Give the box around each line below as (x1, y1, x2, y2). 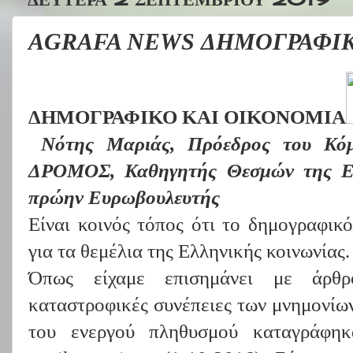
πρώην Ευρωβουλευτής (28, 186, 220, 208)
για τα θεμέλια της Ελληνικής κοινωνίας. (28, 240, 350, 262)
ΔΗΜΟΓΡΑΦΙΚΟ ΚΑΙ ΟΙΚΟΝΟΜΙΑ (28, 106, 346, 128)
